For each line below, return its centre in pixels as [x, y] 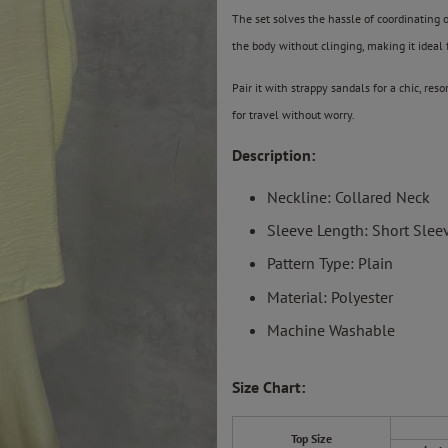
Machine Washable [330, 330]
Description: [273, 154]
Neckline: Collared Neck [348, 196]
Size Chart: [268, 387]
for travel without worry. [293, 114]
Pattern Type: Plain [329, 263]
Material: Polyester [329, 296]
